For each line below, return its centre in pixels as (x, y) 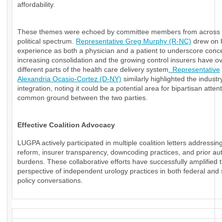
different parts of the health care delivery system (93, 70)
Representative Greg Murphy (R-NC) (134, 41)
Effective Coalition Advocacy (66, 125)
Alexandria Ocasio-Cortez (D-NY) (69, 79)
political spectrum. (47, 41)
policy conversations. (50, 181)
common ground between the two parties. (83, 98)
